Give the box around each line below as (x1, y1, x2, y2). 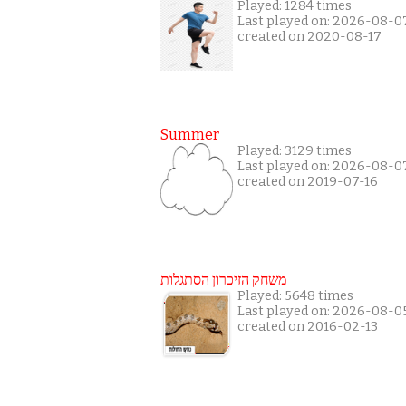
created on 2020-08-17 (237, 28, 382, 44)
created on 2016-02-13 (237, 318, 378, 334)
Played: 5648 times (237, 287, 353, 304)
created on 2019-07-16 (237, 173, 378, 189)
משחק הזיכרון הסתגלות (160, 270, 286, 288)
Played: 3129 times (237, 142, 352, 159)
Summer (160, 125, 219, 143)
